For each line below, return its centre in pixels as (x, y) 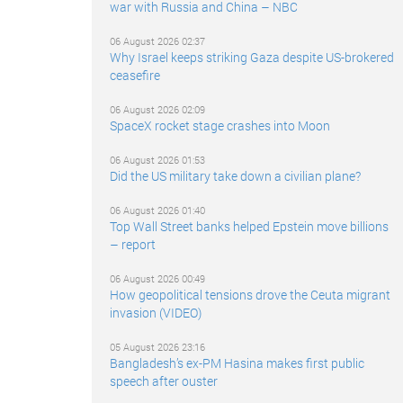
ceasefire (135, 75)
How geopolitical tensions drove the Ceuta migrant (250, 295)
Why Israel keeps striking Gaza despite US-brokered (252, 57)
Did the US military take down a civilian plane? (235, 176)
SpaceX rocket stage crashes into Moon (220, 125)
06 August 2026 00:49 (157, 278)
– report (133, 244)
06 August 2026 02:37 (157, 41)
